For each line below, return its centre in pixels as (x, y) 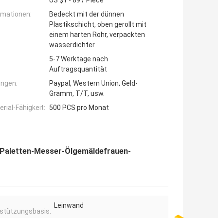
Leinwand (69, 206)
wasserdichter (72, 45)
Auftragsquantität (78, 69)
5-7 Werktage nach (79, 59)
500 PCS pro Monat (79, 108)
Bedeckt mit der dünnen (87, 14)
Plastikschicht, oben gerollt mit (98, 25)
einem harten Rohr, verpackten (97, 35)
